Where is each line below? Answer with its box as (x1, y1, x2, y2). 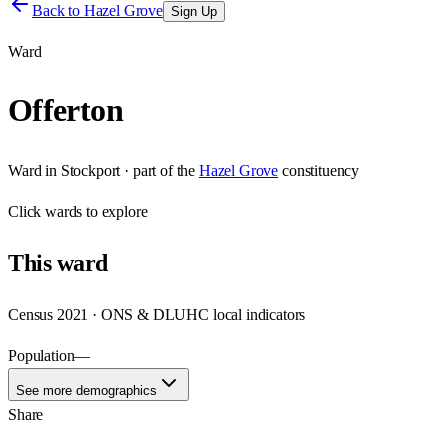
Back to (32, 2, 84, 19)
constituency (282, 161, 360, 179)
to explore (82, 202, 148, 220)
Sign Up (170, 4, 217, 19)
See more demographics (16, 382, 157, 398)
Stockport (60, 161, 121, 179)
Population (8, 346, 75, 364)
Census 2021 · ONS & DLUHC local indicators (8, 305, 306, 323)
